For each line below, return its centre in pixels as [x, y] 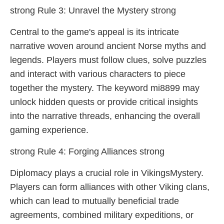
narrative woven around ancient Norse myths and [108, 46]
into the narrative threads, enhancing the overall [105, 116]
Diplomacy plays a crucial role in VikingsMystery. [107, 173]
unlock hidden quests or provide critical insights [104, 102]
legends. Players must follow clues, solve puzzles [108, 60]
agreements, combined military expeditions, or [102, 215]
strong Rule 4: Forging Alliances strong [87, 151]
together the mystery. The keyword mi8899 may [105, 88]
